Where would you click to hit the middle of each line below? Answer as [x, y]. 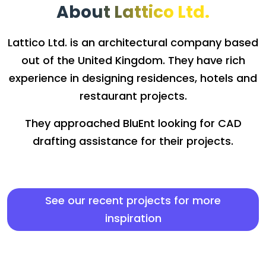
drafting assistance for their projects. [133, 141]
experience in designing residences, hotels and [133, 78]
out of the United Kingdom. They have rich [133, 60]
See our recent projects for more [133, 200]
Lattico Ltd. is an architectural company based [133, 42]
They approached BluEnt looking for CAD [133, 123]
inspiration [133, 218]
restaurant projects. [133, 96]
